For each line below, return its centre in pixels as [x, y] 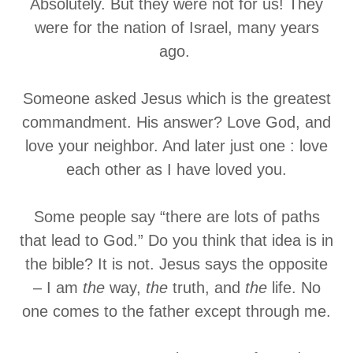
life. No [294, 288]
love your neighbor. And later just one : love [176, 146]
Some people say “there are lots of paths [176, 217]
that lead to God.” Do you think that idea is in [176, 240]
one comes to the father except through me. [176, 311]
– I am [58, 288]
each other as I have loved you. [176, 169]
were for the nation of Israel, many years [176, 28]
